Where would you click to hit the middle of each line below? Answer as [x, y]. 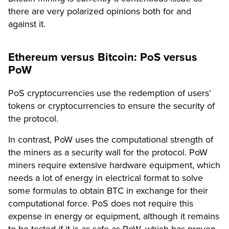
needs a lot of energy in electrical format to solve [106, 178]
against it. [27, 24]
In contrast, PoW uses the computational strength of [111, 140]
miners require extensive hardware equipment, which [114, 165]
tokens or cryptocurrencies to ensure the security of [111, 106]
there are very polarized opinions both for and [100, 12]
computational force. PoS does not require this [101, 204]
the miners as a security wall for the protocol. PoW [108, 153]
